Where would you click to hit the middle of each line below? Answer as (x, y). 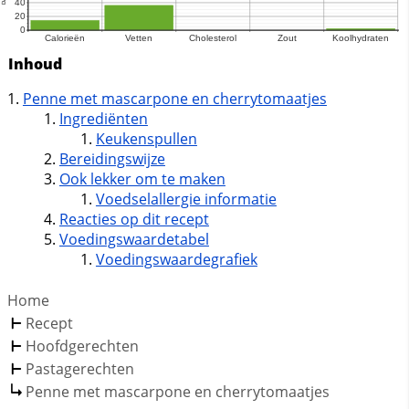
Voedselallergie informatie (186, 199)
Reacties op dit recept (134, 220)
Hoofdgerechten (82, 346)
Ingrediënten (103, 119)
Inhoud (35, 64)
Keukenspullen (146, 139)
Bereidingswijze (112, 159)
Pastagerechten (80, 369)
